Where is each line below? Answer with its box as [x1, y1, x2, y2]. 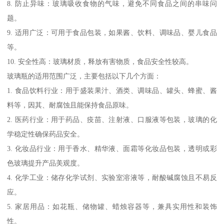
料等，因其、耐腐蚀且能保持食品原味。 [7, 100, 133, 109]
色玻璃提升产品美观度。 [7, 158, 84, 167]
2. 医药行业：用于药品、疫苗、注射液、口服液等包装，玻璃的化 [7, 115, 217, 123]
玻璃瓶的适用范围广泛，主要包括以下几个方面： [7, 71, 161, 80]
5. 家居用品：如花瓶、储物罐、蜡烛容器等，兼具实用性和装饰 [7, 202, 217, 210]
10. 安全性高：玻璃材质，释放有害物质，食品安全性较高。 [7, 57, 193, 65]
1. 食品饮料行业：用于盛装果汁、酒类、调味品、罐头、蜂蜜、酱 [7, 86, 217, 94]
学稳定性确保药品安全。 [7, 129, 84, 138]
